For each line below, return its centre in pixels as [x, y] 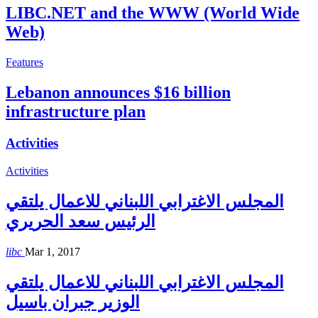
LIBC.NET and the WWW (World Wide [153, 13]
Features [24, 62]
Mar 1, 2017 [53, 251]
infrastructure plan [76, 112]
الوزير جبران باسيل [73, 302]
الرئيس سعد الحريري [81, 221]
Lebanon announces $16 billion [118, 93]
